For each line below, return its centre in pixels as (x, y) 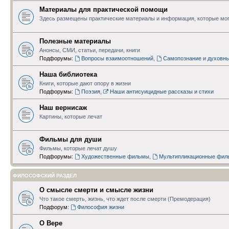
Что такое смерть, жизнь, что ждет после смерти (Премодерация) (125, 199)
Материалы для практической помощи (104, 9)
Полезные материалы (75, 41)
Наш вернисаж (63, 107)
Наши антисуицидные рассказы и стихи (162, 91)
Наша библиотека (68, 74)
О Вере (51, 223)
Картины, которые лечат (71, 116)
